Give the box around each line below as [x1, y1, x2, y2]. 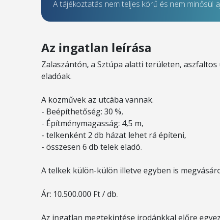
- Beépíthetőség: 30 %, [41, 106, 123, 117]
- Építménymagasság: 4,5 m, [41, 118, 143, 129]
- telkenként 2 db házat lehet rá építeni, [41, 130, 186, 140]
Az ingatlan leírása [41, 39, 151, 55]
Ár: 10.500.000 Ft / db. [41, 189, 118, 199]
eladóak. [41, 71, 72, 82]
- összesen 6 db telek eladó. [41, 141, 142, 152]
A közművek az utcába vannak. [41, 94, 154, 105]
